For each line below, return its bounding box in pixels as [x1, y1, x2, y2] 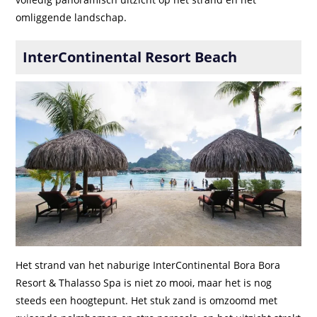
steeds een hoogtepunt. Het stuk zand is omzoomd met [16, 294, 278, 308]
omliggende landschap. [16, 11, 127, 25]
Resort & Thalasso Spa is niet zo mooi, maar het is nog [16, 276, 272, 290]
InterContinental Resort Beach [23, 47, 238, 67]
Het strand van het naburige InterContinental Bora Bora [16, 258, 281, 272]
